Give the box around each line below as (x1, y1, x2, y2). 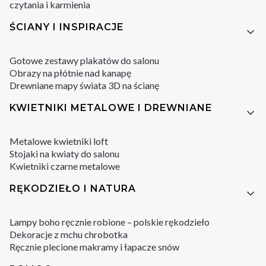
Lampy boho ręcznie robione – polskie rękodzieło (9, 216, 210, 227)
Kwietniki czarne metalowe (9, 160, 120, 172)
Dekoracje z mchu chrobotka (9, 228, 128, 240)
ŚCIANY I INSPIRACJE (9, 21, 123, 33)
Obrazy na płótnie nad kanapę (9, 66, 131, 78)
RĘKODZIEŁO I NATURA (9, 182, 136, 194)
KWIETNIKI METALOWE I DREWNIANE (9, 102, 212, 113)
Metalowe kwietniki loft (9, 135, 108, 147)
